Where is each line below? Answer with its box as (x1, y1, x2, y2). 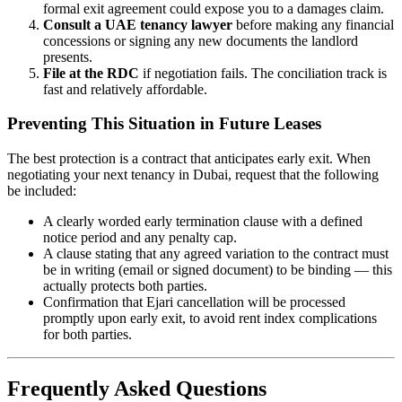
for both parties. (43, 327, 132, 343)
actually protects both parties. (43, 278, 207, 294)
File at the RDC (43, 65, 139, 81)
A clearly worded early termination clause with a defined (43, 214, 363, 230)
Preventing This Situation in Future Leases (7, 114, 321, 134)
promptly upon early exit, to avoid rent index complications (43, 310, 377, 327)
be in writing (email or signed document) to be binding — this (43, 262, 392, 278)
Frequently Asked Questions (7, 376, 267, 400)
